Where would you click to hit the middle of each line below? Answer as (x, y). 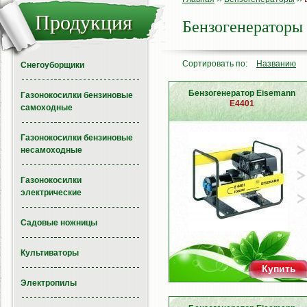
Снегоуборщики (52, 65)
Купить (279, 269)
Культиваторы (50, 253)
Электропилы (49, 283)
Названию (276, 64)
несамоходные (51, 150)
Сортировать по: (216, 64)
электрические (51, 193)
